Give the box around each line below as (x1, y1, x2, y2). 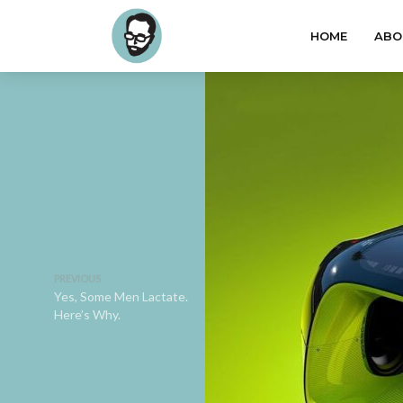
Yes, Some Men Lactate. (54, 289, 188, 304)
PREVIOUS (54, 273, 101, 284)
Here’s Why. (54, 307, 121, 322)
